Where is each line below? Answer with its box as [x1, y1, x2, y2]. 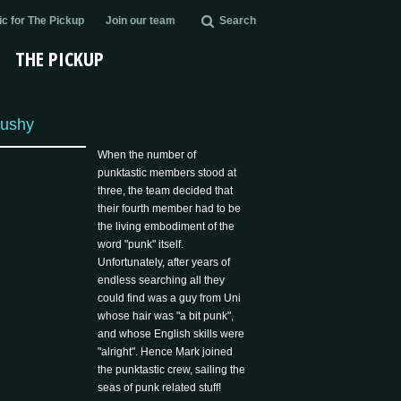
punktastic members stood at [98, 166, 237, 179]
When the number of [98, 149, 197, 161]
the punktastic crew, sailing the [98, 363, 246, 376]
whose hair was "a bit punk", [98, 310, 235, 322]
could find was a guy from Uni [98, 292, 242, 304]
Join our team [106, 14, 175, 27]
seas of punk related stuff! [98, 381, 222, 394]
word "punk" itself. [98, 238, 184, 251]
